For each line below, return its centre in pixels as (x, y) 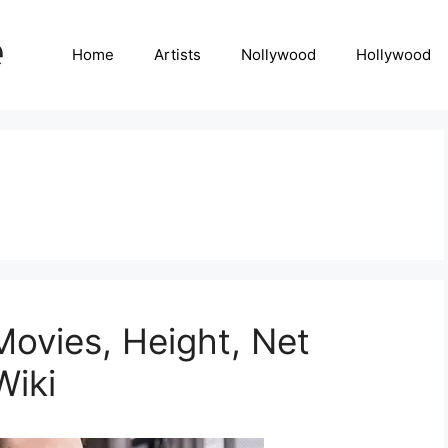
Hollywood (393, 54)
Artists (177, 54)
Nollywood (278, 54)
